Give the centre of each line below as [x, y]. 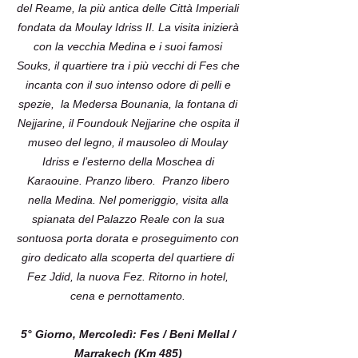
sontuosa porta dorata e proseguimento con [128, 238]
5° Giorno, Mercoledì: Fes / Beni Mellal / [128, 334]
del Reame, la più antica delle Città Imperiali [128, 8]
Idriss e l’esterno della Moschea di [128, 161]
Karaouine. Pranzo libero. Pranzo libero [128, 181]
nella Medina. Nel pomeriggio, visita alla [128, 200]
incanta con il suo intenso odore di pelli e [128, 85]
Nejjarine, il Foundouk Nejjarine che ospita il [128, 123]
